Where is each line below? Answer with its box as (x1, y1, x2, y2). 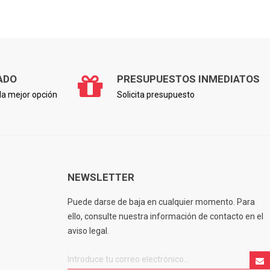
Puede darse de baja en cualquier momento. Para (67, 196, 255, 207)
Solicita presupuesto (117, 89, 195, 99)
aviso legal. (67, 225, 109, 236)
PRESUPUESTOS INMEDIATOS (117, 72, 260, 85)
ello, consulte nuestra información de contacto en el (67, 211, 263, 221)
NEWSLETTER (67, 171, 134, 183)
